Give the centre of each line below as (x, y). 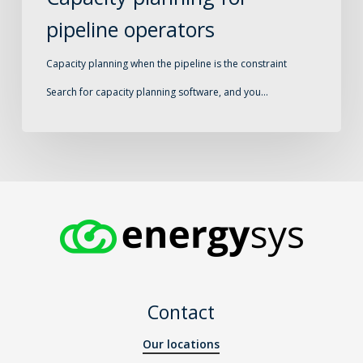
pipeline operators (130, 29)
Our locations (181, 344)
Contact (181, 312)
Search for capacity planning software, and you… (157, 92)
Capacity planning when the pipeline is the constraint (166, 63)
